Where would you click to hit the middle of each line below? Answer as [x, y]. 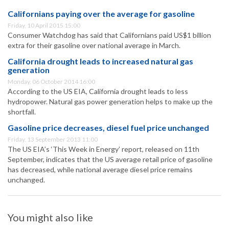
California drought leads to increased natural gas [100, 61]
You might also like [50, 217]
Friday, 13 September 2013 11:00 [53, 140]
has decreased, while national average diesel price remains [100, 170]
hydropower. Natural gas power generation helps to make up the [110, 102]
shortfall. [22, 112]
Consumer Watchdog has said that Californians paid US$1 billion [109, 35]
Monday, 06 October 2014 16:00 [51, 82]
